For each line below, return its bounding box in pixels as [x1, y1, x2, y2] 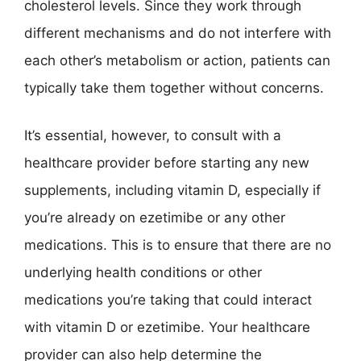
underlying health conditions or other [24, 264, 262, 280]
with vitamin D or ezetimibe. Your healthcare [24, 319, 310, 335]
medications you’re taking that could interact [24, 292, 312, 308]
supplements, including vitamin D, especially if [24, 182, 321, 198]
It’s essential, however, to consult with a [24, 127, 281, 143]
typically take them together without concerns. [24, 79, 324, 96]
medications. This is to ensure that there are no [24, 237, 331, 253]
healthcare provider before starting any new [24, 155, 309, 171]
